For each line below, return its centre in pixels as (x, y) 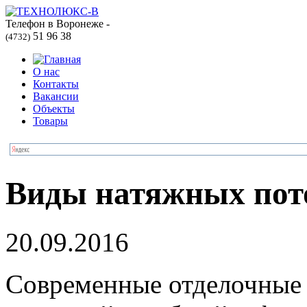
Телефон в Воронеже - (58, 24)
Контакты (56, 84)
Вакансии (56, 96)
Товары (50, 121)
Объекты (54, 109)
